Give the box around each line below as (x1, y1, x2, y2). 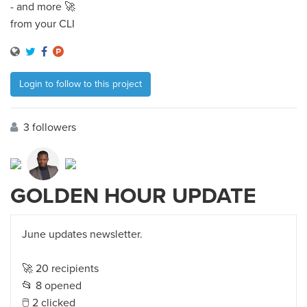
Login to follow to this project (19, 78, 142, 90)
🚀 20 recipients (22, 262, 99, 276)
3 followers (21, 121, 76, 135)
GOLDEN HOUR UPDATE (10, 183, 256, 210)
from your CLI (10, 17, 75, 32)
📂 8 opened (22, 279, 82, 293)
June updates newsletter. (22, 228, 143, 242)
